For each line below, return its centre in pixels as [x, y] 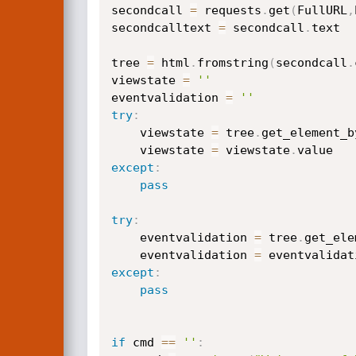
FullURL [322, 10]
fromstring [232, 63]
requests [229, 10]
